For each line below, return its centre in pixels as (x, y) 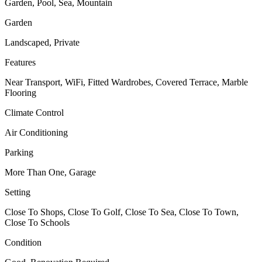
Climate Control (34, 113)
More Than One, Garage (50, 173)
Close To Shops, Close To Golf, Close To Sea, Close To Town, (122, 212)
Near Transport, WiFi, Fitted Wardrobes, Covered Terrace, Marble (126, 82)
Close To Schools (37, 223)
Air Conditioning (36, 133)
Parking (19, 153)
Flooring (20, 93)
